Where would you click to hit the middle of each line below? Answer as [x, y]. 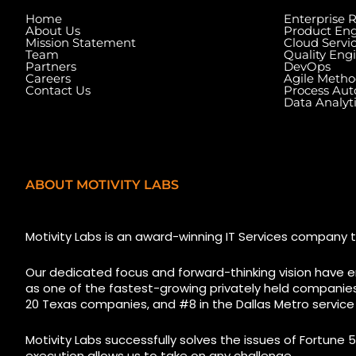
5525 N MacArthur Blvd [110, 203]
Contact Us [58, 90]
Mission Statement [81, 42]
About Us [53, 30]
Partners [51, 66]
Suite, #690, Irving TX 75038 [124, 219]
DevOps [307, 66]
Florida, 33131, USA [299, 219]
